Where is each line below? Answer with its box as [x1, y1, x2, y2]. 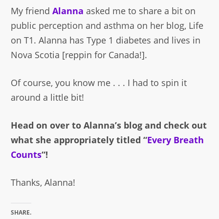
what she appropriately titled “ [11, 134, 148, 146]
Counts [11, 149, 42, 161]
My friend [11, 5, 53, 17]
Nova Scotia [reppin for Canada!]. [11, 49, 148, 61]
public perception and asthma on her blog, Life [11, 20, 204, 32]
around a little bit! [11, 91, 85, 104]
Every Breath [147, 134, 204, 146]
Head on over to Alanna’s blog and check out [11, 119, 207, 131]
